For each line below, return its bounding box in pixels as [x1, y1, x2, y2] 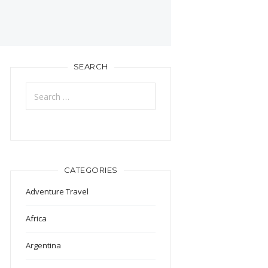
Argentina [26, 240, 62, 251]
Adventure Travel [26, 186, 89, 197]
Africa [26, 213, 47, 224]
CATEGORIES [63, 165, 118, 175]
